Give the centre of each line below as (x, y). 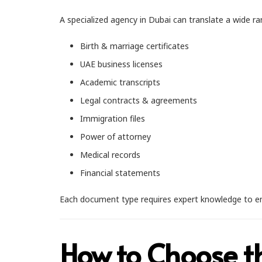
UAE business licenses (121, 64)
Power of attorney (116, 137)
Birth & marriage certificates (135, 46)
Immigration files (113, 118)
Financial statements (120, 173)
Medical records (110, 155)
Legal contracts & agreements (139, 100)
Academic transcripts (120, 82)
